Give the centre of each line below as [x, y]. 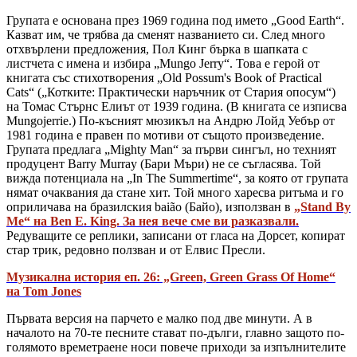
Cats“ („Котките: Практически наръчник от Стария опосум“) [171, 92]
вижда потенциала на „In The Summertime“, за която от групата [177, 178]
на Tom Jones [44, 292]
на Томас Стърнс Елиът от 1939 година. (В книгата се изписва [177, 107]
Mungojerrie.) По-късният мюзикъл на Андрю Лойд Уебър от [171, 121]
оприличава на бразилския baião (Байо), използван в [150, 207]
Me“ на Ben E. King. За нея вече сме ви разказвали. [153, 222]
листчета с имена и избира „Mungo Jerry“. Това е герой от [163, 64]
